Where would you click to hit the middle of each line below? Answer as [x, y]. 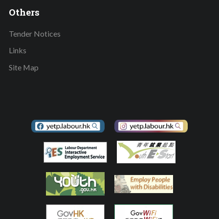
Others [24, 12]
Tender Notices [34, 33]
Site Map [23, 67]
